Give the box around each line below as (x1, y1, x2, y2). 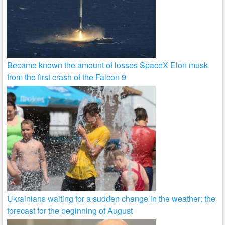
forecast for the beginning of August (7, 205, 133, 217)
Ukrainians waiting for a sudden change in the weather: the (7, 193, 216, 205)
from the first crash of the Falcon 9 (7, 71, 127, 83)
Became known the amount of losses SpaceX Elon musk (7, 59, 208, 71)
